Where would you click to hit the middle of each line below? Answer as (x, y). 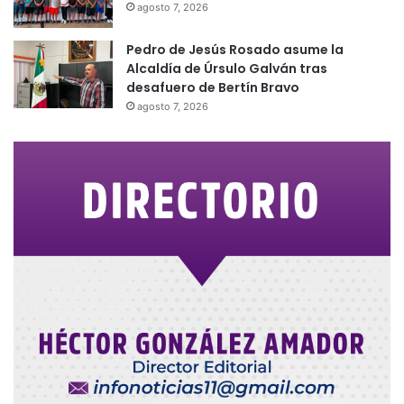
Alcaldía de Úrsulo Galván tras (227, 68)
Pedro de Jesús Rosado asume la (235, 49)
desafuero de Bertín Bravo (213, 87)
